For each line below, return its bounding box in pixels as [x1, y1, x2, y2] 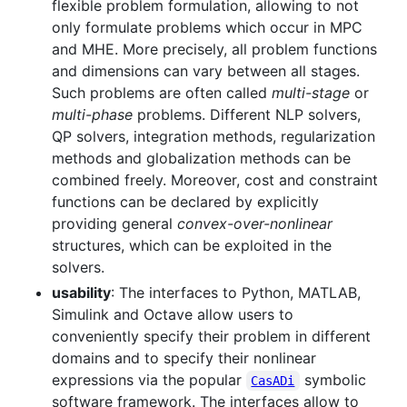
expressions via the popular [52, 370, 246, 389]
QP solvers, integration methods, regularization [52, 126, 375, 145]
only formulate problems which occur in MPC [52, 17, 362, 36]
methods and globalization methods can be [52, 148, 351, 167]
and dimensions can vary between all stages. [52, 61, 360, 80]
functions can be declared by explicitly [52, 192, 319, 211]
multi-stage [272, 83, 350, 102]
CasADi [251, 372, 295, 388]
